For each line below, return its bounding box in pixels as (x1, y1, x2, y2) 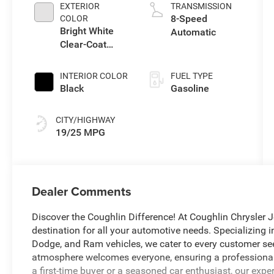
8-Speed (170, 12, 207, 24)
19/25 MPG (56, 126, 106, 138)
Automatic (170, 26, 216, 38)
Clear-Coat (60, 38, 107, 50)
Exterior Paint (60, 51, 120, 64)
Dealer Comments (32, 182, 132, 200)
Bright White (60, 24, 114, 37)
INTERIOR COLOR (60, 70, 128, 81)
